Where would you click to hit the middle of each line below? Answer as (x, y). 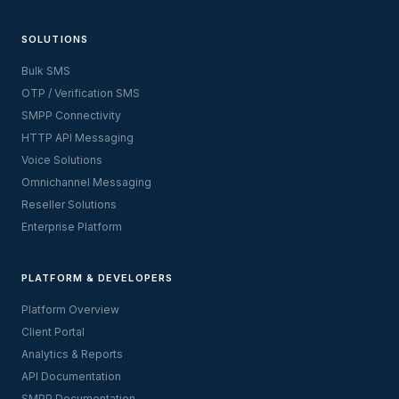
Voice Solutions (62, 160)
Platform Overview (70, 309)
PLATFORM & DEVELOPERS (98, 278)
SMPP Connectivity (71, 115)
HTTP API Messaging (77, 138)
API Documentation (71, 376)
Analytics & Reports (72, 354)
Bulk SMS (46, 71)
